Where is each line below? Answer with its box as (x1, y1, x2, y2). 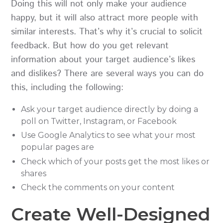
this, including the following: (11, 81, 124, 94)
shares (21, 168, 47, 178)
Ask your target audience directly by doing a (21, 104, 199, 114)
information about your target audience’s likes (11, 53, 196, 66)
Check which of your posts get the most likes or (21, 156, 210, 166)
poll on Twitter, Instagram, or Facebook (21, 116, 177, 126)
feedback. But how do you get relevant (11, 39, 169, 52)
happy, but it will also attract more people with (11, 11, 199, 24)
